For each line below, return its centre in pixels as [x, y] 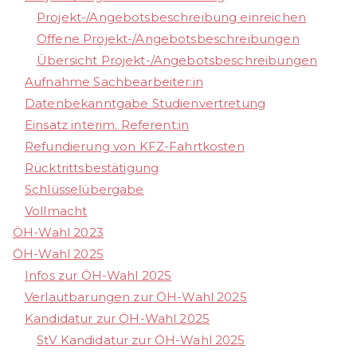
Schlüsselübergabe [84, 190]
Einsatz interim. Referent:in [107, 125]
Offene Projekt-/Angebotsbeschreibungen [168, 39]
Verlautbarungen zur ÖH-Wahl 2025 [136, 297]
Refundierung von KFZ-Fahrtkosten [135, 147]
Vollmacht [56, 211]
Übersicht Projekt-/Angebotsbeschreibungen [177, 61]
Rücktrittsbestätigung [92, 168]
